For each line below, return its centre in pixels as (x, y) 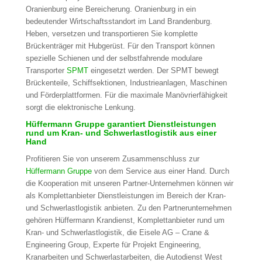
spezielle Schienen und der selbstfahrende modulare (114, 58)
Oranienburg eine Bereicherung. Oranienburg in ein (111, 9)
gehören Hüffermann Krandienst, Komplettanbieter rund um (125, 220)
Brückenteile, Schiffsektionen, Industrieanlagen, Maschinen (126, 83)
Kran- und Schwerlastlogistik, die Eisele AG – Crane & (117, 233)
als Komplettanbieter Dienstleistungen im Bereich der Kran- (125, 196)
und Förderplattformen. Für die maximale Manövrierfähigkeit (126, 95)
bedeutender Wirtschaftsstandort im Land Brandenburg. (119, 22)
